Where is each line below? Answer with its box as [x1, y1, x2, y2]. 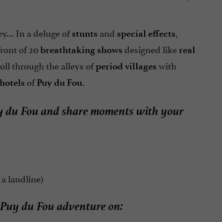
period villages [95, 60, 157, 72]
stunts [71, 28, 98, 40]
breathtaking [40, 44, 95, 56]
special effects [116, 28, 175, 40]
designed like [122, 42, 179, 56]
